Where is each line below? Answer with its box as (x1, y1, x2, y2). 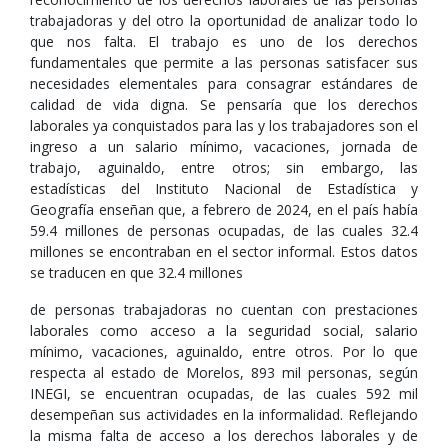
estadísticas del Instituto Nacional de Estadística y (30, 179, 418, 198)
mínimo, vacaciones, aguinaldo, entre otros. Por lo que (30, 342, 418, 361)
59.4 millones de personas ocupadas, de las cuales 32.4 (30, 221, 418, 240)
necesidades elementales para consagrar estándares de (30, 74, 418, 93)
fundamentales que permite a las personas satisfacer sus (30, 53, 418, 72)
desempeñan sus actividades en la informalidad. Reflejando (30, 405, 418, 424)
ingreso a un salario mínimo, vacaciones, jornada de (30, 137, 418, 156)
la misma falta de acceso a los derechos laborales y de (30, 426, 418, 445)
